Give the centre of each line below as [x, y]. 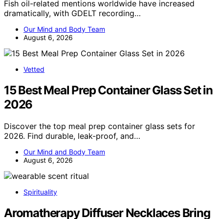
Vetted [34, 69]
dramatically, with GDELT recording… [72, 13]
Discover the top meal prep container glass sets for [99, 126]
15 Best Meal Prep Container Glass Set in [108, 90]
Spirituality [40, 192]
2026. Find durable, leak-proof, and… [72, 136]
